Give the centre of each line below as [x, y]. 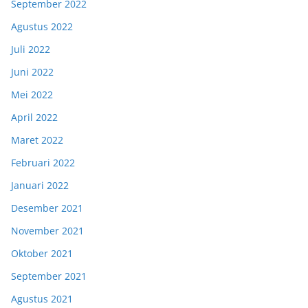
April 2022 [34, 118]
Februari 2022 [43, 163]
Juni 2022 [32, 72]
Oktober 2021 [42, 254]
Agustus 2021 [42, 299]
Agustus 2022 [42, 27]
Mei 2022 [32, 95]
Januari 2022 [40, 186]
